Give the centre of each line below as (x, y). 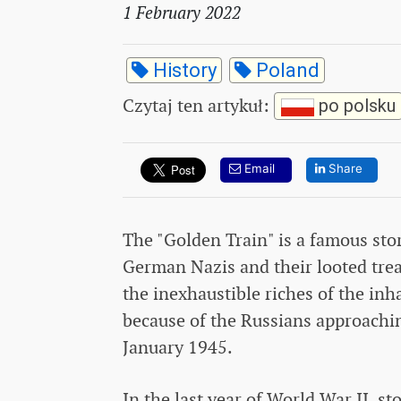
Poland (286, 70)
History (183, 70)
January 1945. (178, 347)
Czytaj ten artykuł (193, 105)
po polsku (354, 105)
